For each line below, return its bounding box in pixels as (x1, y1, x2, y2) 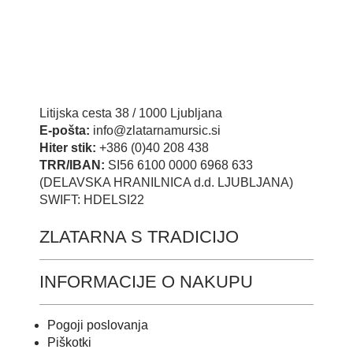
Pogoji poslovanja (47, 318, 148, 333)
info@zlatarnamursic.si (93, 124, 221, 138)
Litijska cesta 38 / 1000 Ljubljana (39, 106, 222, 121)
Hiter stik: (39, 141, 99, 155)
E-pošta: (39, 124, 93, 138)
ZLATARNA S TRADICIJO (39, 227, 239, 247)
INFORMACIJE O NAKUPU (39, 272, 253, 292)
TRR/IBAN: (39, 158, 108, 173)
